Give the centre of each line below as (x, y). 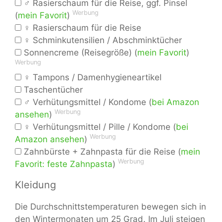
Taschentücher (52, 90)
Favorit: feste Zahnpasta (64, 164)
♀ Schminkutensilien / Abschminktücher (102, 40)
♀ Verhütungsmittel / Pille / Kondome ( (99, 127)
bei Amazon (175, 102)
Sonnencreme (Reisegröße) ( (79, 53)
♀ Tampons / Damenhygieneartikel (91, 78)
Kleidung (35, 185)
